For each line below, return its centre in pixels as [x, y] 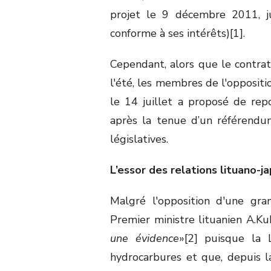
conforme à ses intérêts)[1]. [178, 33]
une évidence [145, 238]
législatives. [139, 139]
